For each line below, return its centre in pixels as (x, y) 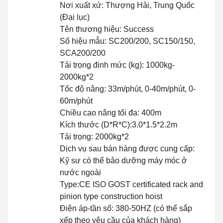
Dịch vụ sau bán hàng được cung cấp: (127, 149)
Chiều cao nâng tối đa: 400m (111, 113)
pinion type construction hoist (111, 197)
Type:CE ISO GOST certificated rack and (131, 185)
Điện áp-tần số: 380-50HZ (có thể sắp (126, 209)
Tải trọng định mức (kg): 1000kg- (117, 65)
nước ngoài (80, 173)
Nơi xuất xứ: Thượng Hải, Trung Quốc (127, 5)
